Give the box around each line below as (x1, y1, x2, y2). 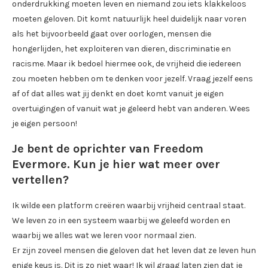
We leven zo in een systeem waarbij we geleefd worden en (12, 215, 230, 226)
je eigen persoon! (12, 118, 77, 129)
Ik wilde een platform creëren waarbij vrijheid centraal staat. (12, 200, 245, 211)
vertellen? (12, 173, 69, 187)
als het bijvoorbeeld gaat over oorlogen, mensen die (12, 29, 211, 39)
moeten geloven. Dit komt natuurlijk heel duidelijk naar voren (12, 14, 246, 25)
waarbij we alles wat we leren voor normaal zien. (12, 230, 196, 241)
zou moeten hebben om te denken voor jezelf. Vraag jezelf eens (12, 74, 253, 84)
